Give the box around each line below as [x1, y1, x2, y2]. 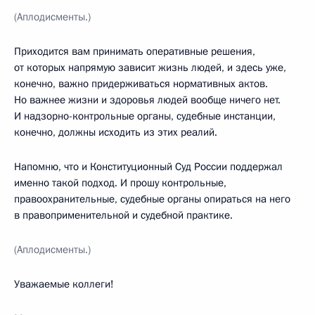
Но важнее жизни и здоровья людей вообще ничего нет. [14, 92, 281, 107]
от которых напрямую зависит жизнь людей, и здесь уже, [14, 60, 286, 75]
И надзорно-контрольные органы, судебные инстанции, [14, 108, 276, 123]
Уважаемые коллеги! [14, 276, 114, 291]
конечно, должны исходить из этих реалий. [14, 124, 217, 139]
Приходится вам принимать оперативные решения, [14, 44, 255, 58]
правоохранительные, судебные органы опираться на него [14, 191, 290, 206]
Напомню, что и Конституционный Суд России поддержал [14, 159, 283, 174]
